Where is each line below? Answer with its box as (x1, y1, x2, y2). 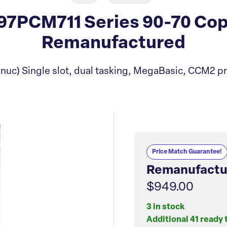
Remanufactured (42, 35, 185, 53)
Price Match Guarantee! (152, 149, 222, 155)
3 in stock (146, 203, 184, 212)
